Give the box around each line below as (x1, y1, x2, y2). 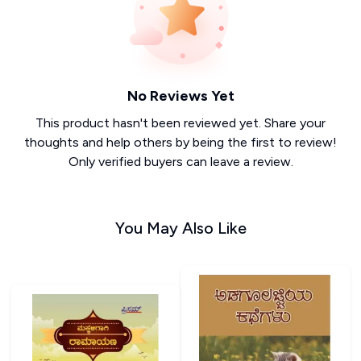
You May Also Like (114, 218, 247, 238)
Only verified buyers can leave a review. (68, 153, 293, 169)
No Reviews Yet (127, 86, 234, 105)
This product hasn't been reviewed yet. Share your (35, 114, 326, 131)
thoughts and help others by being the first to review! (24, 134, 337, 150)
